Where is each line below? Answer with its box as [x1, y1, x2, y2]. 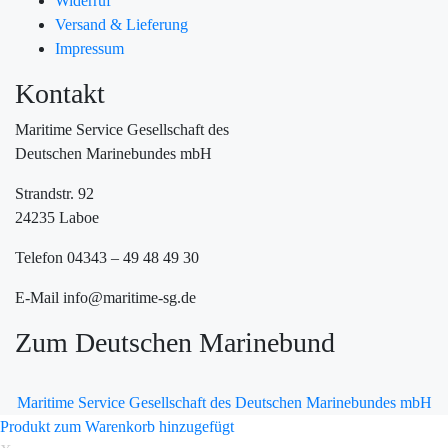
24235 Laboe [15, 209, 99, 227]
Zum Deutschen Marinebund [15, 327, 335, 359]
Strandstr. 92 [15, 185, 94, 203]
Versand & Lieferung [55, 16, 188, 34]
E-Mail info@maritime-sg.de [15, 289, 196, 307]
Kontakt [15, 78, 105, 110]
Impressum [55, 40, 124, 58]
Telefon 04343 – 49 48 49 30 [15, 249, 199, 267]
